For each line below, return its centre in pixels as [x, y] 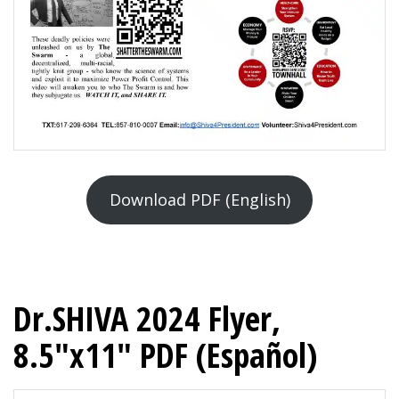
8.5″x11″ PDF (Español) [165, 354]
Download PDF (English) [199, 199]
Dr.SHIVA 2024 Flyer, [147, 318]
